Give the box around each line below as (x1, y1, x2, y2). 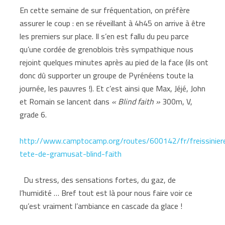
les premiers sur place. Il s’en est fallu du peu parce (20, 28, 189, 44)
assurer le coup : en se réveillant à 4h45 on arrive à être (20, 15, 206, 31)
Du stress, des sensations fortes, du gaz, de (20, 172, 176, 187)
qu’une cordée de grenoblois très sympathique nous (20, 41, 194, 57)
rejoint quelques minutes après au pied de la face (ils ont (20, 54, 209, 70)
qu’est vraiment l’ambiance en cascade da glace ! (20, 198, 183, 213)
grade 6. (20, 106, 47, 122)
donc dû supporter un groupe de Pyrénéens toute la (20, 67, 194, 83)
